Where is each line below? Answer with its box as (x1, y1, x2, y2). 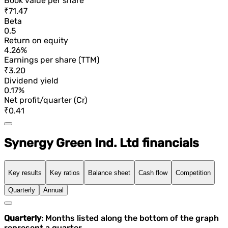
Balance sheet (88, 168, 130, 177)
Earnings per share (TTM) (4, 55, 99, 65)
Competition (176, 168, 211, 177)
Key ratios (50, 168, 80, 177)
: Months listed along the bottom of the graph (41, 213, 219, 223)
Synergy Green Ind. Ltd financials (4, 136, 199, 151)
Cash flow (138, 168, 167, 177)
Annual (43, 186, 64, 194)
